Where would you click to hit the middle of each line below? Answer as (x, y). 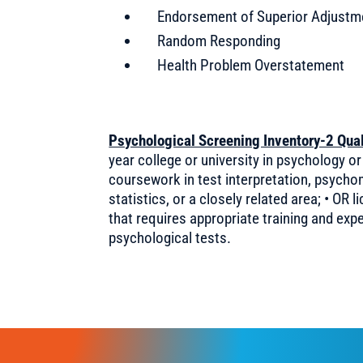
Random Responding (218, 41)
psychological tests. (170, 237)
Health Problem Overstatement (250, 65)
